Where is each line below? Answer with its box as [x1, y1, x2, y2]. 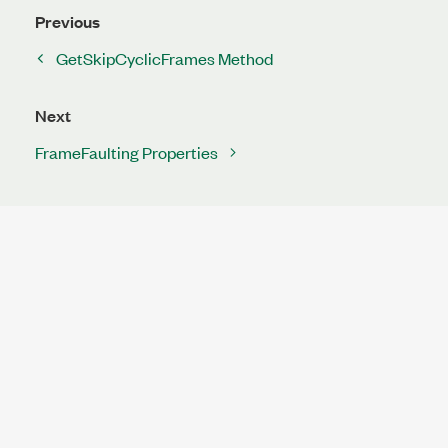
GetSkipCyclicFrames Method [56, 47, 273, 69]
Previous [35, 10, 100, 33]
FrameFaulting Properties [35, 141, 218, 163]
